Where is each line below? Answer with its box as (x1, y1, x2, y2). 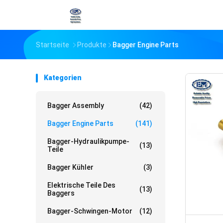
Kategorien (44, 74, 82, 82)
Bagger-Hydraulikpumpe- (47, 137, 129, 145)
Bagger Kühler (47, 163, 94, 171)
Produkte (77, 41, 107, 49)
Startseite (36, 41, 69, 49)
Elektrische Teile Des (47, 181, 115, 189)
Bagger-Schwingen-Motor (47, 207, 132, 215)
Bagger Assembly (47, 102, 104, 110)
